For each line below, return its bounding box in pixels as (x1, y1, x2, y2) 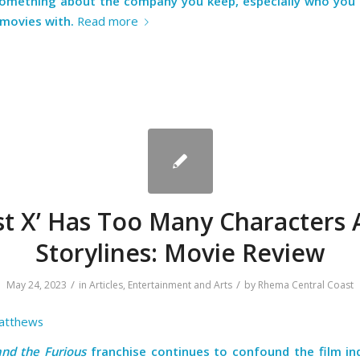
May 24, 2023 (6, 277, 67, 292)
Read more (77, 12, 138, 29)
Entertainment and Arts (128, 277, 232, 292)
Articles (89, 277, 123, 292)
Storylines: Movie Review (35, 235, 325, 269)
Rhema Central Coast (258, 277, 354, 292)
